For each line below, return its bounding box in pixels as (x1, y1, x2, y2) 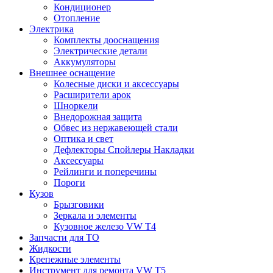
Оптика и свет (54, 133, 113, 144)
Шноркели (54, 101, 98, 112)
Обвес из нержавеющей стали (54, 122, 178, 133)
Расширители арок (54, 90, 131, 101)
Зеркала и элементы (54, 210, 136, 221)
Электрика (29, 24, 74, 35)
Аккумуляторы (54, 57, 116, 68)
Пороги (54, 177, 85, 188)
